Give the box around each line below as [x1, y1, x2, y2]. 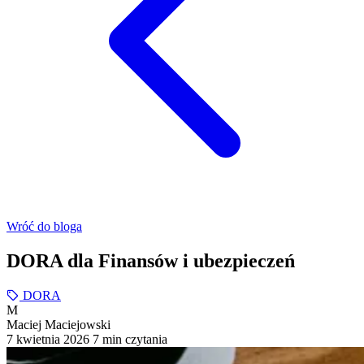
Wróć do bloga [6, 219, 82, 233]
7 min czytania [93, 331, 167, 346]
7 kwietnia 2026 [6, 331, 89, 346]
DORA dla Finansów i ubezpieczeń [6, 249, 295, 271]
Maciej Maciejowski [6, 317, 110, 331]
